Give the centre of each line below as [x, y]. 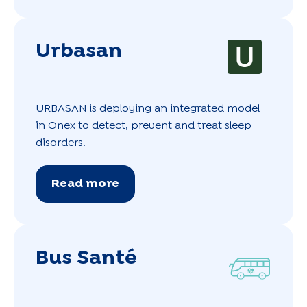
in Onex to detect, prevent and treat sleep [144, 125]
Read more [85, 184]
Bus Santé [86, 258]
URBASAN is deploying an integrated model [148, 108]
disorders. [61, 143]
